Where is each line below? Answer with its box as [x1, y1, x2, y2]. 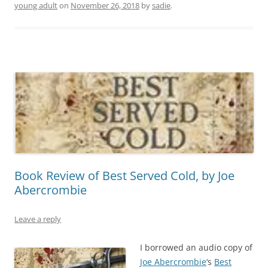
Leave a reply [14, 214, 61, 225]
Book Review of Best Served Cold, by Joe [14, 167, 234, 184]
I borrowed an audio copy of [140, 242, 252, 254]
